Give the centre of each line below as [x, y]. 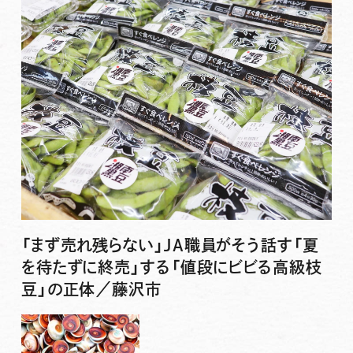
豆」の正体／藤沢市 [91, 290]
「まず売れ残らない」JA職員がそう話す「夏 [170, 245]
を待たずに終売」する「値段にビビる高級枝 [171, 268]
